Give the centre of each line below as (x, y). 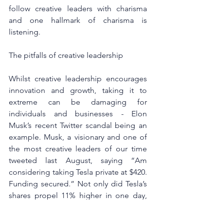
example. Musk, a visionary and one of (78, 137)
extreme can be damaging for (78, 102)
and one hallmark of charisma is (78, 20)
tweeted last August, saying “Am (78, 160)
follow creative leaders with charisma (78, 8)
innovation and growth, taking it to (78, 90)
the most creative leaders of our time (78, 148)
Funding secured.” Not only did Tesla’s (78, 183)
